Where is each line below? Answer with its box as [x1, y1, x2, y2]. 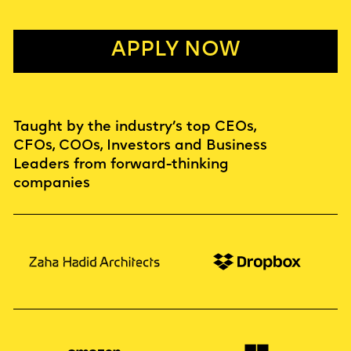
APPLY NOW [111, 40, 240, 62]
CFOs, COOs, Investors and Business [13, 139, 267, 153]
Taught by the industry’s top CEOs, [13, 120, 256, 134]
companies [13, 176, 90, 190]
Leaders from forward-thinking [13, 157, 229, 172]
